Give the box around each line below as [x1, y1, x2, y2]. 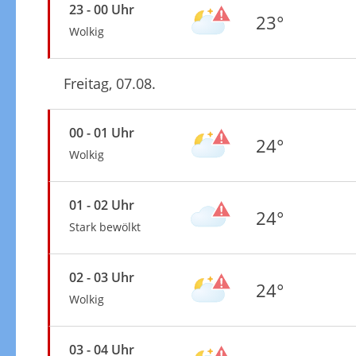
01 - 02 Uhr [68, 195, 134, 214]
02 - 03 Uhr [68, 268, 134, 286]
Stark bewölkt [68, 219, 141, 234]
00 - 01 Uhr [68, 123, 134, 141]
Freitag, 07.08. [63, 73, 156, 93]
